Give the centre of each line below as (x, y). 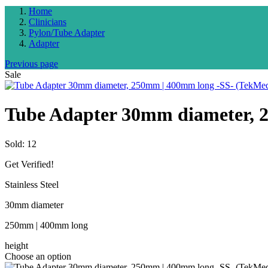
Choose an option (38, 256)
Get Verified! (29, 164)
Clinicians (48, 22)
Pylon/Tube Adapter (67, 33)
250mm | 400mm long (46, 225)
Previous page (31, 64)
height (16, 245)
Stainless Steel (32, 184)
